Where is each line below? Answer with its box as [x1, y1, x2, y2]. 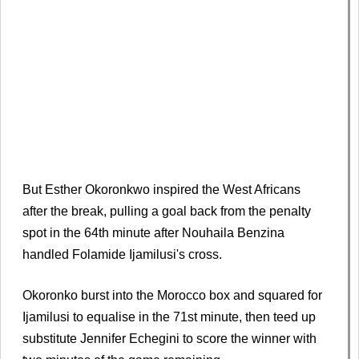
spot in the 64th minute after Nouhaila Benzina [22, 225, 284, 240]
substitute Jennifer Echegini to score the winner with [22, 331, 317, 345]
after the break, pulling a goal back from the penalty [22, 204, 311, 218]
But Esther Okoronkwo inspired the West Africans [22, 182, 301, 196]
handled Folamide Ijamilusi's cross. [22, 247, 222, 261]
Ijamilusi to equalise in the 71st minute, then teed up [22, 309, 316, 324]
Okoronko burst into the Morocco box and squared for [22, 288, 322, 302]
